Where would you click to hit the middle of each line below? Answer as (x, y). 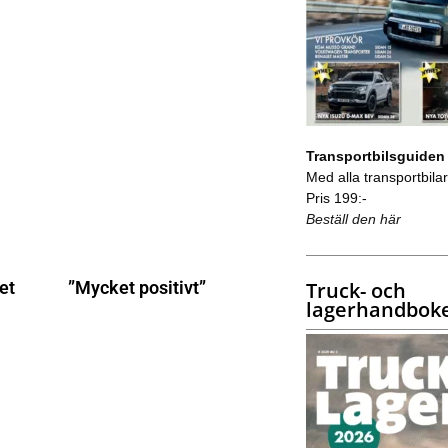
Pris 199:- (336, 197)
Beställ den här (353, 218)
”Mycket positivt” (136, 288)
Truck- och (355, 290)
